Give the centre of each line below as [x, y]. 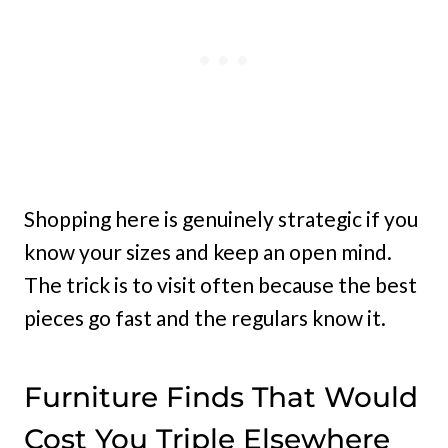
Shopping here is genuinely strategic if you [221, 219]
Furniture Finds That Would [221, 397]
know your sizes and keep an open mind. [208, 252]
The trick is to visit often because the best [220, 285]
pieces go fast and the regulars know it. [205, 318]
